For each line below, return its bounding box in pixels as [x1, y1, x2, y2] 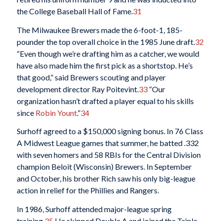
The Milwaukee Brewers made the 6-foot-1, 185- [16, 25, 183, 35]
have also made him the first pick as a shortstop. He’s [16, 60, 193, 70]
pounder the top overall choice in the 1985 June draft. [16, 37, 195, 46]
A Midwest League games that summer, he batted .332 [16, 138, 199, 148]
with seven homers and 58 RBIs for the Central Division [16, 150, 201, 160]
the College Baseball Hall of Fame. [16, 6, 133, 16]
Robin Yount [35, 108, 77, 117]
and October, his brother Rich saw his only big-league [16, 174, 195, 184]
